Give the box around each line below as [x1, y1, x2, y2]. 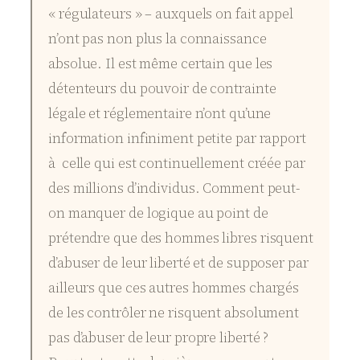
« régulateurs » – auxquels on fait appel [48, 4, 293, 24]
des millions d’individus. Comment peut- [48, 178, 301, 198]
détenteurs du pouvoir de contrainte [48, 79, 276, 99]
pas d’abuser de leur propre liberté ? [48, 328, 269, 348]
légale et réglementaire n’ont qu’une [48, 104, 272, 124]
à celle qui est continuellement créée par [48, 153, 305, 174]
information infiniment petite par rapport [48, 129, 306, 149]
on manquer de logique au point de [48, 203, 268, 223]
